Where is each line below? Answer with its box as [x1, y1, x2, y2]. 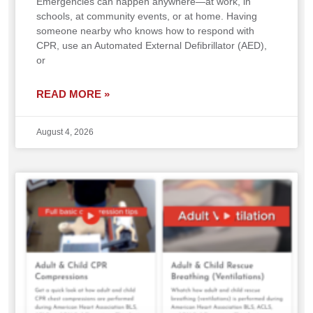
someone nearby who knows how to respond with [36, 25, 254, 37]
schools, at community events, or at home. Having [36, 10, 257, 22]
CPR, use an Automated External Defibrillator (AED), [36, 40, 267, 52]
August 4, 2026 [36, 127, 94, 138]
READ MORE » [36, 88, 110, 101]
